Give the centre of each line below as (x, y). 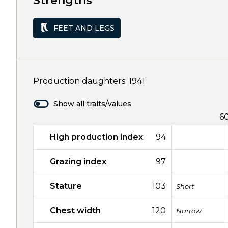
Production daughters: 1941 (89, 81)
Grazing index (78, 162)
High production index (96, 137)
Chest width (75, 210)
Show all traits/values (92, 104)
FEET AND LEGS (84, 28)
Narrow (189, 210)
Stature (66, 186)
